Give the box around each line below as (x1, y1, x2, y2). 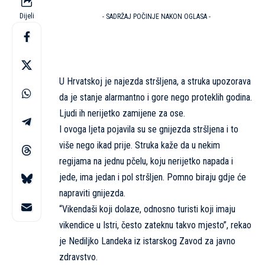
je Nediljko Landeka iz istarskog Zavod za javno (59, 235, 235, 247)
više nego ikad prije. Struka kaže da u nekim (59, 140, 220, 151)
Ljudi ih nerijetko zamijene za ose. (59, 108, 185, 119)
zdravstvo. (59, 251, 98, 263)
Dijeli (19, 12, 34, 21)
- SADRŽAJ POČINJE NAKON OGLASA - (102, 12, 211, 21)
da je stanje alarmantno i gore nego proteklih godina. (59, 92, 252, 104)
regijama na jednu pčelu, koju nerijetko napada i (59, 156, 233, 167)
